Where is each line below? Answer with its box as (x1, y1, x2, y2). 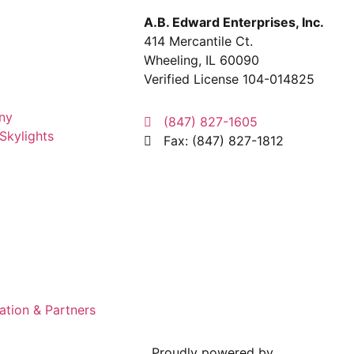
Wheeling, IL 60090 (144, 51, 259, 68)
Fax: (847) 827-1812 (164, 132, 284, 149)
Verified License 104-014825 (144, 70, 314, 87)
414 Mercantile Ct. (144, 32, 253, 49)
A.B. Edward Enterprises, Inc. (144, 13, 324, 30)
